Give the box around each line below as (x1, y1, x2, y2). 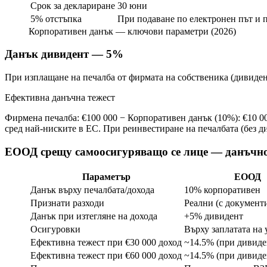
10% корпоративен (184, 184, 260, 195)
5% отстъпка (30, 13, 82, 24)
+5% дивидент (184, 210, 243, 221)
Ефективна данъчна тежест (5, 92, 115, 103)
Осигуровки (30, 223, 80, 234)
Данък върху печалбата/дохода (30, 184, 154, 195)
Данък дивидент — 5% (5, 48, 123, 61)
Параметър (82, 171, 131, 182)
